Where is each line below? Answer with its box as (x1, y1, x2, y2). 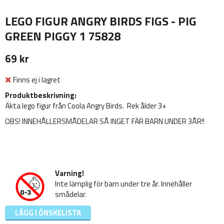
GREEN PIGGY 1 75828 (5, 27, 120, 45)
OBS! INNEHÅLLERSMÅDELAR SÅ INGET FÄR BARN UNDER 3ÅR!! (5, 115, 204, 127)
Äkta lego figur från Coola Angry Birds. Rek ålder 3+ (5, 99, 166, 111)
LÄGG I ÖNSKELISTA (15, 206, 81, 218)
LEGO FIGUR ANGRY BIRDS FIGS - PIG (5, 12, 196, 30)
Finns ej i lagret (13, 73, 60, 85)
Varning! (55, 167, 84, 179)
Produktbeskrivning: (5, 89, 76, 101)
